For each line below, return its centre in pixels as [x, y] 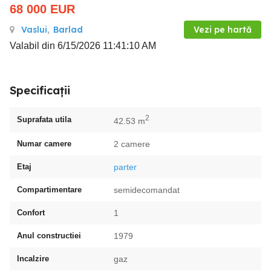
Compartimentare [49, 189]
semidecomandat [147, 190]
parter [125, 167]
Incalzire [33, 258]
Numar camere [44, 143]
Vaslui [34, 30]
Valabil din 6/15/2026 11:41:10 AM [83, 46]
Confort [31, 212]
